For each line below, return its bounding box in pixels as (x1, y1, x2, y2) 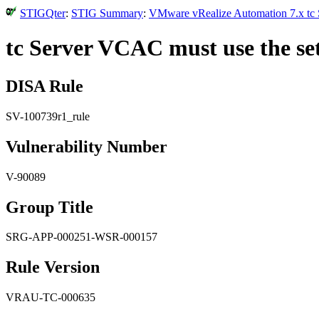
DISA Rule (6, 76, 83, 95)
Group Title (6, 197, 93, 216)
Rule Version (6, 258, 100, 277)
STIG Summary (71, 7, 143, 19)
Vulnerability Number (6, 137, 167, 156)
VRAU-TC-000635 (6, 291, 95, 304)
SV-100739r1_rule (6, 110, 90, 122)
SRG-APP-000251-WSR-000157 (6, 231, 157, 244)
